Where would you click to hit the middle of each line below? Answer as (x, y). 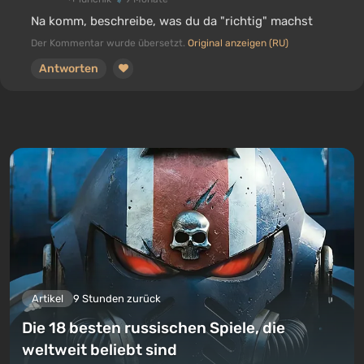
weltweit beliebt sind (100, 349)
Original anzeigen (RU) (238, 43)
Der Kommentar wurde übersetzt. (109, 43)
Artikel (48, 298)
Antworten (69, 68)
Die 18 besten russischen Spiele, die (154, 327)
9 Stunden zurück (117, 298)
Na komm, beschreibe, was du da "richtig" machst (172, 21)
